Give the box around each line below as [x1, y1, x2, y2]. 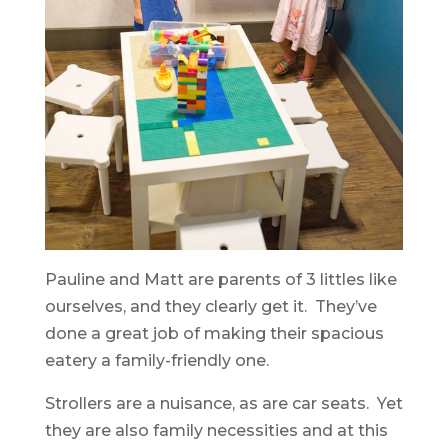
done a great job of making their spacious [44, 323, 384, 343]
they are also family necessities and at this [44, 420, 388, 440]
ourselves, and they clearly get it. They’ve [44, 296, 377, 316]
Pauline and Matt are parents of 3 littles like [44, 269, 397, 289]
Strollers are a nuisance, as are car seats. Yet [44, 393, 403, 413]
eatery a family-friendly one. [44, 350, 269, 370]
